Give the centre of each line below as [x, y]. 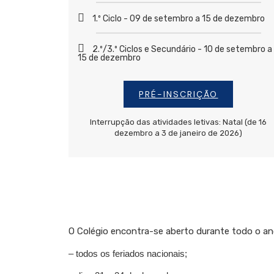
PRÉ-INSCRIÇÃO [179, 94]
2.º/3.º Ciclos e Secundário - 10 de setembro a [182, 50]
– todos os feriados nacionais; [128, 254]
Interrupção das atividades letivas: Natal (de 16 [179, 122]
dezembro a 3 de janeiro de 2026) [179, 133]
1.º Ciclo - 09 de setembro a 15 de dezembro [179, 19]
